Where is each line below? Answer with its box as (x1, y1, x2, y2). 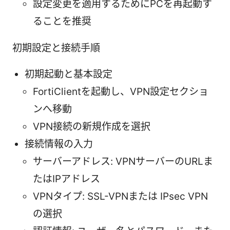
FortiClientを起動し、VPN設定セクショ (33, 85, 208, 98)
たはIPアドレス (33, 172, 100, 185)
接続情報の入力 (25, 138, 93, 150)
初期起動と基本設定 (25, 68, 112, 80)
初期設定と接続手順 (12, 42, 100, 54)
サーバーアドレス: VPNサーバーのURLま (33, 155, 213, 167)
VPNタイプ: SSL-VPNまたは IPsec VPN (33, 190, 208, 202)
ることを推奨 (33, 15, 91, 27)
